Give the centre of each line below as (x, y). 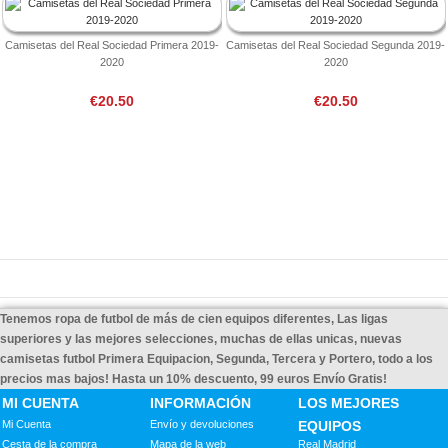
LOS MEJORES (348, 402)
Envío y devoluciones (201, 423)
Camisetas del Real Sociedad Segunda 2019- (336, 44)
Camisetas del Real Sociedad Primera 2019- (111, 44)
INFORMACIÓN (200, 402)
